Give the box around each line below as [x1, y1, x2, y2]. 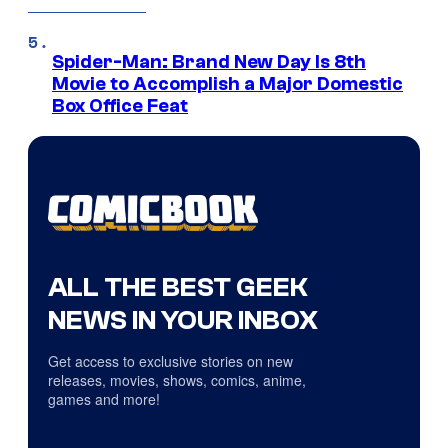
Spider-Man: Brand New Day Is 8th [52, 51, 366, 74]
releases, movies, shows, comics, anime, [48, 369, 306, 390]
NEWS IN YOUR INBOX [48, 303, 318, 336]
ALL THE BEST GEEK [48, 270, 308, 303]
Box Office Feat [52, 95, 188, 118]
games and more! [48, 388, 160, 409]
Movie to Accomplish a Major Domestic [52, 73, 403, 96]
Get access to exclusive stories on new [48, 350, 293, 371]
